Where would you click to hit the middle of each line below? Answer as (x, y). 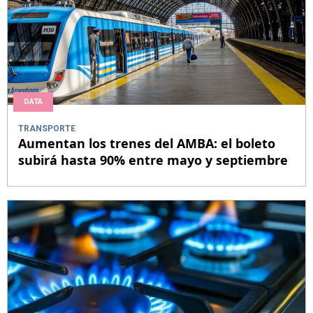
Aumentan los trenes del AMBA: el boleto (147, 144)
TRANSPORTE (47, 129)
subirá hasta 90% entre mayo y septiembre (153, 160)
